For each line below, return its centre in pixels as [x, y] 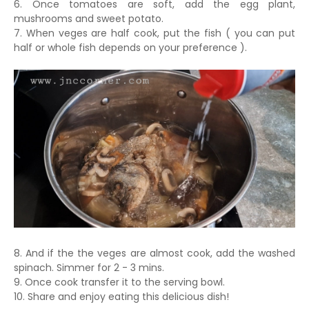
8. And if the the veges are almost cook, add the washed [154, 253]
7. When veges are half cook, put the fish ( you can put [154, 33]
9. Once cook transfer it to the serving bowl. [119, 282]
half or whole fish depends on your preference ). [133, 47]
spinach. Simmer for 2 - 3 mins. [89, 268]
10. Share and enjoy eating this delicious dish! [121, 297]
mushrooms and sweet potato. [90, 18]
